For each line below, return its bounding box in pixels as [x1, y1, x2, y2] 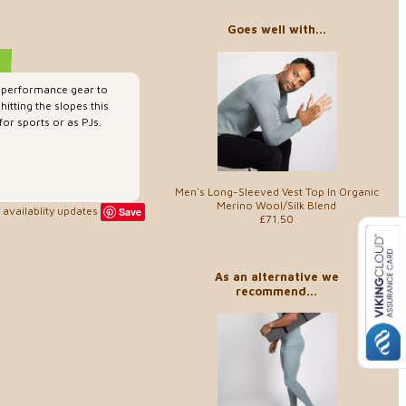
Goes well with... [227, 22, 326, 36]
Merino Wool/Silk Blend [217, 198, 336, 212]
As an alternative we [214, 268, 339, 284]
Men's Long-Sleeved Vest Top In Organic [174, 184, 379, 198]
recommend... [236, 283, 317, 298]
